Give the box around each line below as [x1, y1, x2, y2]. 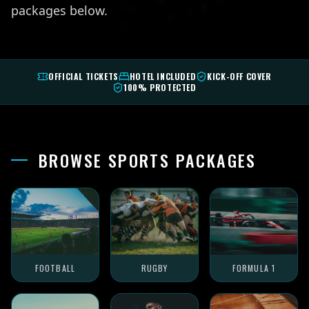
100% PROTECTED [123, 81, 197, 94]
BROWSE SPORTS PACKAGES [39, 148, 257, 173]
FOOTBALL [34, 262, 76, 275]
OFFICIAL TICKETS [48, 70, 119, 83]
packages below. [11, 2, 108, 19]
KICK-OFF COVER [207, 70, 272, 83]
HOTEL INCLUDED [129, 70, 197, 83]
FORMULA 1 [232, 262, 276, 275]
